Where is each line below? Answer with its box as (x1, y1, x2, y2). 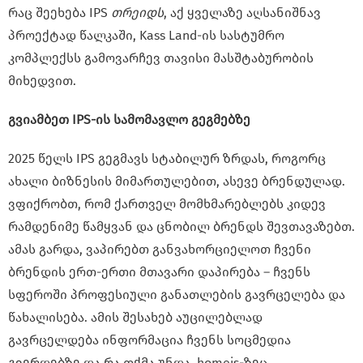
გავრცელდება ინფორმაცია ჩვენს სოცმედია (8, 332, 291, 348)
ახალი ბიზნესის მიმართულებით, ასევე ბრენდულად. (8, 173, 345, 190)
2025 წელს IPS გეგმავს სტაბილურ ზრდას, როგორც (8, 151, 326, 167)
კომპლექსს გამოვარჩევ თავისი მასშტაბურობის (8, 50, 314, 66)
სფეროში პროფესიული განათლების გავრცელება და (8, 287, 345, 303)
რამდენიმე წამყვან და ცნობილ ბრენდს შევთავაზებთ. (8, 219, 355, 235)
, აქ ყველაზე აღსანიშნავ (164, 5, 321, 21)
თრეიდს (111, 5, 164, 21)
